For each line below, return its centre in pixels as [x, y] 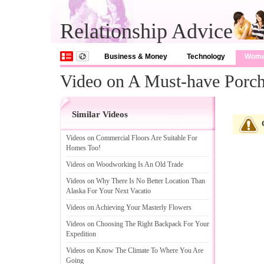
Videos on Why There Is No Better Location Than [136, 181]
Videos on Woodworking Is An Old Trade [125, 164]
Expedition [81, 234]
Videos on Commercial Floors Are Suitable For [132, 138]
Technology [206, 57]
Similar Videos [100, 114]
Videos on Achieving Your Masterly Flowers [129, 207]
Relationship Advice [146, 31]
